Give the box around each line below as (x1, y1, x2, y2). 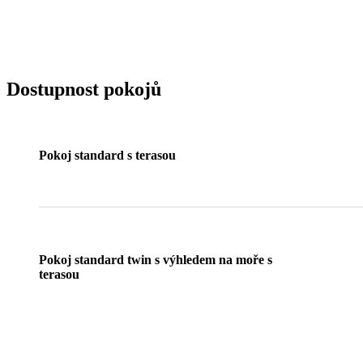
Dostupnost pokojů (6, 78, 161, 100)
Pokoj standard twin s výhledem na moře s (39, 253, 272, 267)
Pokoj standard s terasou (39, 148, 176, 163)
